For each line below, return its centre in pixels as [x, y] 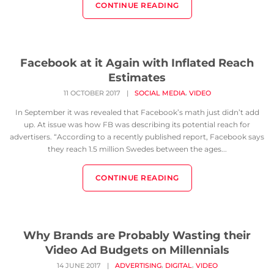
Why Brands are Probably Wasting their [137, 235]
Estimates [137, 78]
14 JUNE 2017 [79, 266]
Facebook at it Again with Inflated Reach [137, 63]
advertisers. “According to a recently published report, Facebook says [137, 137]
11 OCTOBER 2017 [92, 93]
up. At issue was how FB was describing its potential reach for [137, 125]
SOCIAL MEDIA [160, 93]
